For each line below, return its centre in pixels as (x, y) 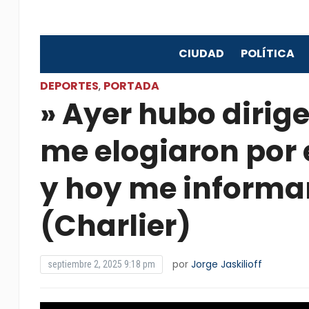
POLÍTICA (267, 53)
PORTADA (131, 86)
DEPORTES (69, 86)
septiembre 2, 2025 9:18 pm (101, 264)
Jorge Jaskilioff (226, 264)
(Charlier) (115, 226)
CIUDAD (201, 53)
